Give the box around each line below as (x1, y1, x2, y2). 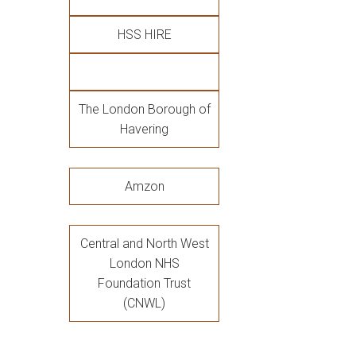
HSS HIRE (117, 27, 172, 42)
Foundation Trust (98, 276, 191, 291)
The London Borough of (78, 102, 211, 117)
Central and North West (79, 236, 209, 251)
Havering (120, 122, 168, 137)
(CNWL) (123, 296, 165, 311)
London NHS (109, 256, 180, 271)
